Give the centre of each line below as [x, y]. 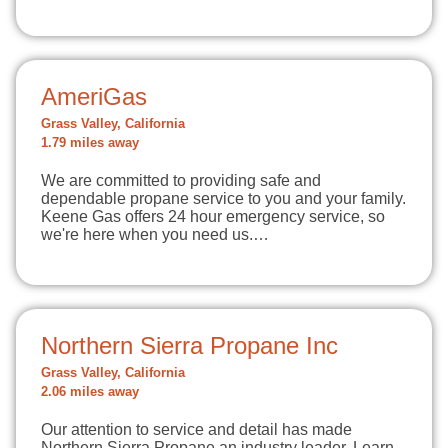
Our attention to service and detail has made [196, 429]
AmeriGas [94, 96]
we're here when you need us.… [155, 234]
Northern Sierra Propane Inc [189, 345]
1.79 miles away [90, 143]
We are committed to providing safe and [181, 180]
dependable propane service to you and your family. [223, 198]
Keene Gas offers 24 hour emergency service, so [213, 216]
